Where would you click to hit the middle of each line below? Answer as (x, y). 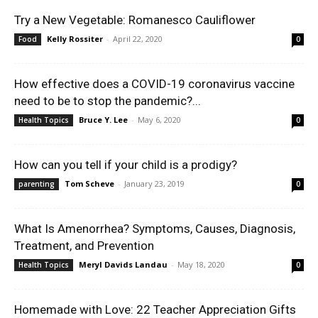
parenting (37, 184)
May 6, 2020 (159, 120)
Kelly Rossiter (75, 39)
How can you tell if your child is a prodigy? (126, 165)
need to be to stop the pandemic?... (108, 101)
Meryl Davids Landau (123, 265)
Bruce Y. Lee (103, 120)
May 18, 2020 (201, 265)
